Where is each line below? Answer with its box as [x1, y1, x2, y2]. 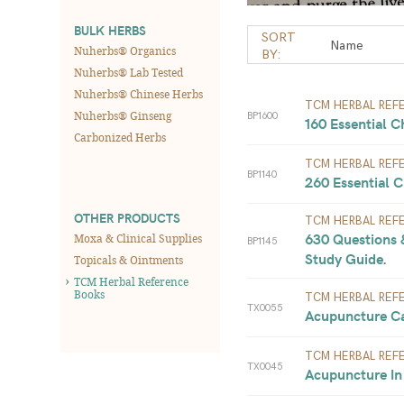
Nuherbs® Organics [74, 43, 176, 58]
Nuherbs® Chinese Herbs [74, 87, 203, 101]
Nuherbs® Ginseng [74, 108, 171, 123]
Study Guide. [305, 249, 390, 268]
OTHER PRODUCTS [74, 209, 180, 226]
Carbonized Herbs [74, 130, 166, 144]
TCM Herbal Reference [74, 274, 188, 289]
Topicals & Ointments [74, 252, 183, 267]
